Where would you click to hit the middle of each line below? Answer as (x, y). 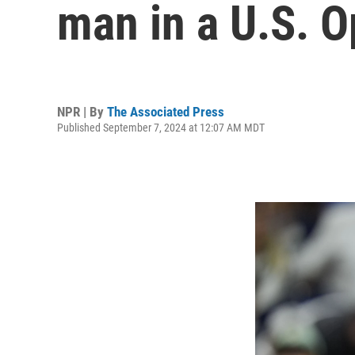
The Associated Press (166, 111)
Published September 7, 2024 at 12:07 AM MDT (161, 127)
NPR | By (82, 111)
